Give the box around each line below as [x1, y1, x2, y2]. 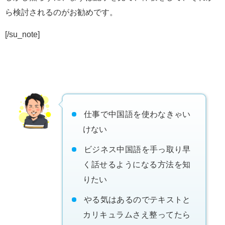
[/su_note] [5, 30, 40, 39]
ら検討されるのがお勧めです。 [5, 8, 118, 17]
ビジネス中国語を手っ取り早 [83, 145, 191, 154]
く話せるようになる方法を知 [83, 160, 191, 169]
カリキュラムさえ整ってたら [83, 210, 191, 219]
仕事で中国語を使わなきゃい [83, 110, 191, 119]
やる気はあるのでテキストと [83, 195, 191, 204]
